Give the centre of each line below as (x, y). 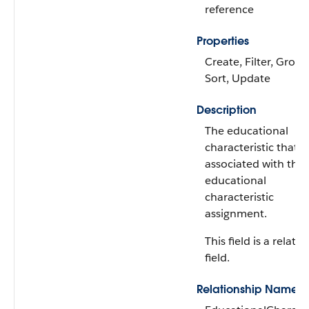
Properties (223, 41)
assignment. (236, 213)
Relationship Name (247, 289)
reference (229, 9)
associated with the (255, 164)
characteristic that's (255, 147)
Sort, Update (238, 78)
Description (227, 110)
